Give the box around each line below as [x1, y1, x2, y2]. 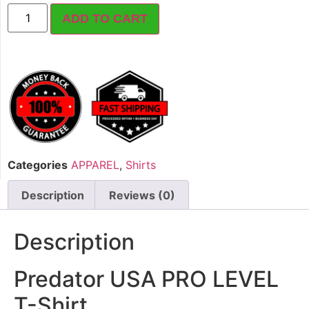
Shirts [126, 157, 156, 172]
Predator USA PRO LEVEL [14, 266, 279, 293]
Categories [8, 157, 68, 172]
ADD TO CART [62, 12, 148, 26]
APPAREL [71, 157, 119, 172]
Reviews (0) [108, 188, 175, 202]
